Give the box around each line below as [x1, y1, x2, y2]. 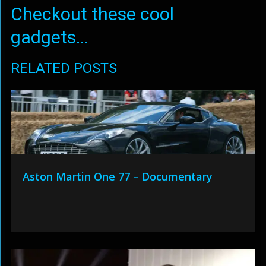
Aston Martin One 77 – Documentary [22, 169, 213, 184]
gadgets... [10, 27, 88, 48]
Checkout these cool [10, 4, 174, 25]
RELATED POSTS [10, 60, 117, 77]
